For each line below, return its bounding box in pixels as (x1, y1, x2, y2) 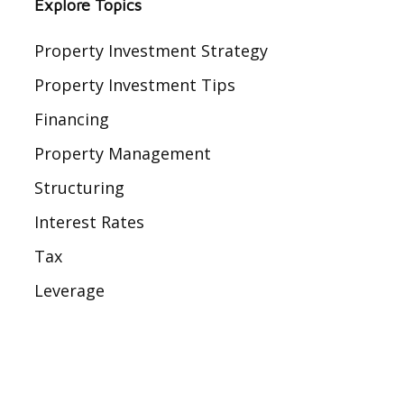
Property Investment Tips (33, 74, 235, 96)
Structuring (33, 177, 124, 198)
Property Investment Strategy (33, 40, 268, 61)
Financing (33, 108, 109, 130)
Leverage (33, 280, 105, 301)
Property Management (33, 142, 211, 164)
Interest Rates (33, 211, 144, 233)
